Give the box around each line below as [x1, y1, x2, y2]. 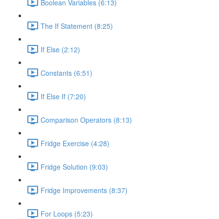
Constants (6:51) [41, 67, 92, 78]
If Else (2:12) [41, 44, 80, 54]
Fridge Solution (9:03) [41, 161, 108, 172]
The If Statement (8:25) [41, 21, 113, 31]
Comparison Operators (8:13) [41, 114, 132, 125]
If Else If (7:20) [41, 91, 86, 101]
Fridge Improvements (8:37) [41, 185, 128, 195]
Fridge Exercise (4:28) [41, 138, 109, 148]
